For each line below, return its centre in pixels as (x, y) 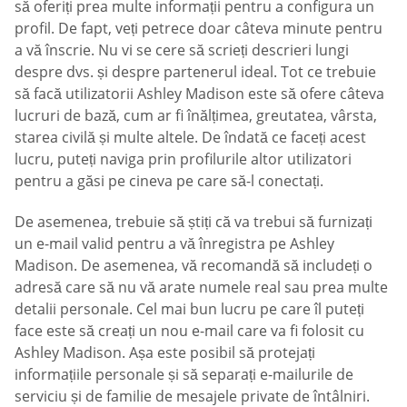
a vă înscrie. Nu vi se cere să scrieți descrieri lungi (182, 50)
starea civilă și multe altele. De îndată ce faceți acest (190, 137)
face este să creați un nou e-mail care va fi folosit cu (189, 331)
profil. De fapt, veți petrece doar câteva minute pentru (199, 28)
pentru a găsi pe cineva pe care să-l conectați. (169, 180)
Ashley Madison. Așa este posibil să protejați (165, 353)
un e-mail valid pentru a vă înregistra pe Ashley (174, 244)
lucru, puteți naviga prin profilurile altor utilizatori (183, 159)
